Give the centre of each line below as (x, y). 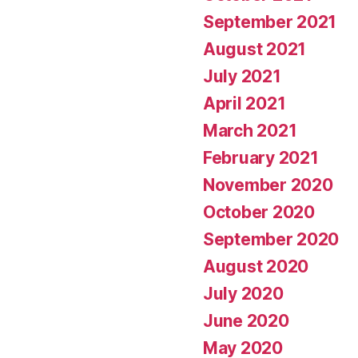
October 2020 (259, 212)
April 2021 (245, 103)
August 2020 (256, 266)
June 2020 (246, 320)
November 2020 (268, 185)
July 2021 (242, 76)
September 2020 (271, 239)
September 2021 (270, 22)
